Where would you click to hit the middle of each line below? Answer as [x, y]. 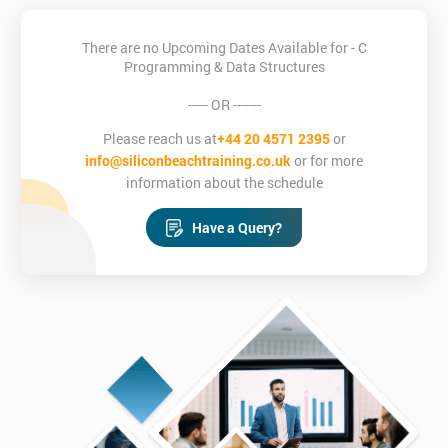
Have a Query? [237, 228]
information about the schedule [224, 183]
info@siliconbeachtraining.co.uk [188, 161]
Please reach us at [159, 139]
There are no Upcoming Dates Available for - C [224, 48]
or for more [327, 161]
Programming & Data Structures [224, 67]
